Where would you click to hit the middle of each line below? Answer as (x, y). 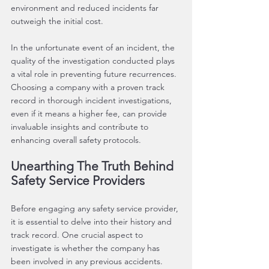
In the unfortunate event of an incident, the (94, 47)
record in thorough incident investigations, (92, 100)
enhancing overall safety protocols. (76, 140)
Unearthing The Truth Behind (94, 166)
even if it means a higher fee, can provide (90, 113)
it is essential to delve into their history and (92, 222)
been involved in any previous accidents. (88, 261)
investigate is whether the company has (86, 248)
